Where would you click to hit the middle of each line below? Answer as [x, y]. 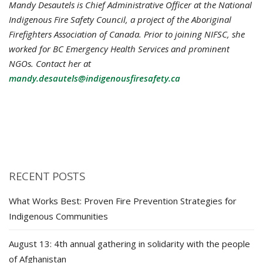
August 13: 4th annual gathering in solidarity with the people [129, 243]
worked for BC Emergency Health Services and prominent [119, 48]
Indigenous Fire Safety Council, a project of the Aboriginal [120, 19]
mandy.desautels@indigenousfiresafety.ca [95, 78]
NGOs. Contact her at [50, 63]
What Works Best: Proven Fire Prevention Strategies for [123, 200]
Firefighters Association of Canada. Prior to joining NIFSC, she [127, 34]
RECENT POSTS [47, 176]
